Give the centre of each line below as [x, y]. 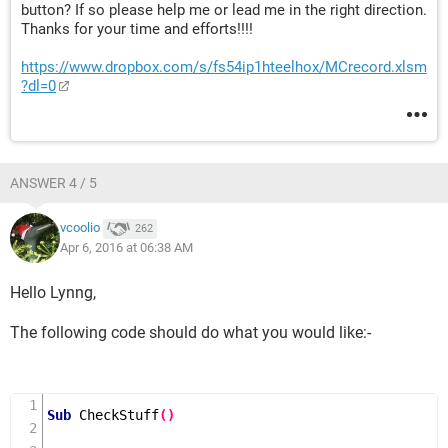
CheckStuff [119, 415]
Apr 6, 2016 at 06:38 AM [126, 247]
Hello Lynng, [53, 292]
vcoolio [80, 228]
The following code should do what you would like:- [190, 332]
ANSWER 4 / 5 [53, 183]
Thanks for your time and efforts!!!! [137, 29]
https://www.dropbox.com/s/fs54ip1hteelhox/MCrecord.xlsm [224, 67]
